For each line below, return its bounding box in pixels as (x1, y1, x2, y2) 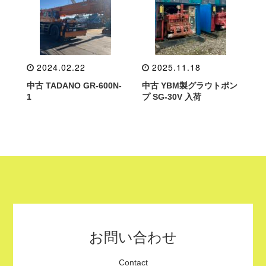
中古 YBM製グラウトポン (142, 81, 237, 90)
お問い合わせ (89, 229, 177, 245)
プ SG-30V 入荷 (142, 92, 201, 102)
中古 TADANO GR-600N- (27, 81, 122, 90)
